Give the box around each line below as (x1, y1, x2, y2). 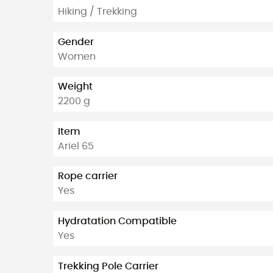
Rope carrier (58, 171, 118, 182)
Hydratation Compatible (58, 216, 177, 227)
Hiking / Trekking (58, 7, 137, 17)
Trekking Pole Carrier (58, 261, 158, 271)
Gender (58, 37, 94, 47)
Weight (58, 82, 93, 92)
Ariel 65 (58, 141, 94, 151)
